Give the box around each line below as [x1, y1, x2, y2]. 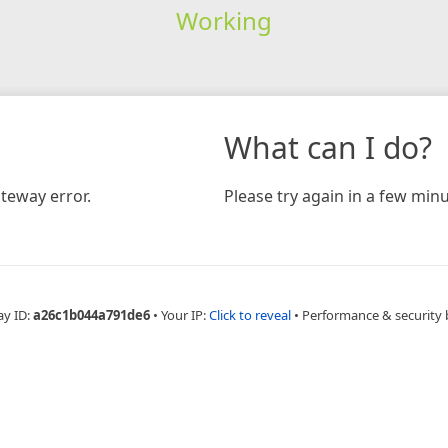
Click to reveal [208, 305, 291, 324]
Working [175, 3, 272, 37]
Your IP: [160, 305, 209, 324]
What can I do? [224, 126, 432, 168]
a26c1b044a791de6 [32, 305, 150, 324]
